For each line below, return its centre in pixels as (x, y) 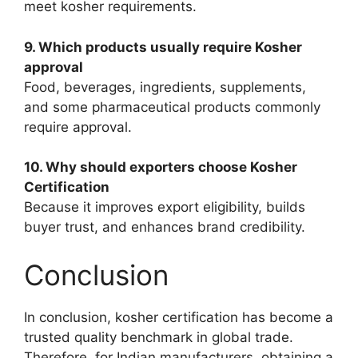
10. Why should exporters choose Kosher (161, 167)
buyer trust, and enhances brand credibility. (165, 227)
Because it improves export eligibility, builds (165, 207)
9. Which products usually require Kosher (163, 47)
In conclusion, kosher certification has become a (179, 317)
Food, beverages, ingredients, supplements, (165, 87)
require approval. (78, 127)
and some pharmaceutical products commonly (172, 107)
